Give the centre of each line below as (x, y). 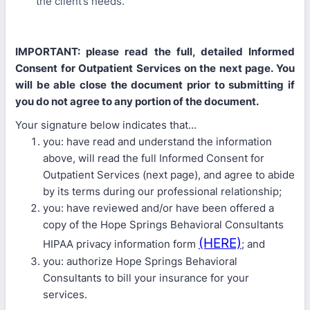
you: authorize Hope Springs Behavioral (140, 261)
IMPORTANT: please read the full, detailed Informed (155, 52)
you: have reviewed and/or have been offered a (158, 208)
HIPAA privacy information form (121, 244)
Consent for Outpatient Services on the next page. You (155, 68)
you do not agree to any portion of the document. (137, 101)
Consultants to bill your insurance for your (146, 278)
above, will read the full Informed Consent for (154, 158)
